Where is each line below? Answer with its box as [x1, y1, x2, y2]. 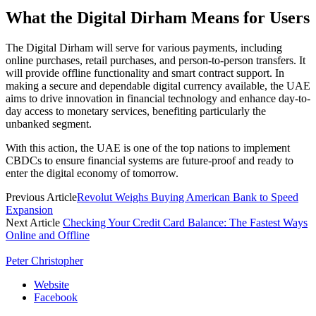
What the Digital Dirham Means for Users [6, 8, 310, 27]
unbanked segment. [6, 117, 92, 130]
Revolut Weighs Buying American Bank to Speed [77, 190, 298, 203]
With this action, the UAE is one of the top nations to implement [6, 141, 290, 154]
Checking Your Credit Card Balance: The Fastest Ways [63, 216, 308, 229]
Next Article [6, 216, 63, 229]
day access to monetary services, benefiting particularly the [6, 104, 266, 117]
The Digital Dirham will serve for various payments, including [6, 41, 282, 54]
